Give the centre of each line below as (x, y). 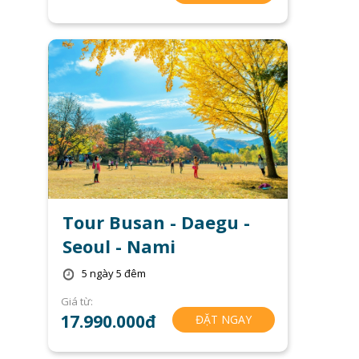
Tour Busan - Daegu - (156, 222)
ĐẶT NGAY (223, 319)
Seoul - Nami (119, 246)
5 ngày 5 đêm (114, 274)
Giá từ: (77, 301)
